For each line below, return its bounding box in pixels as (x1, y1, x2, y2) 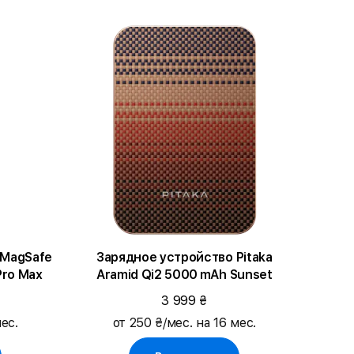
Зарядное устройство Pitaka (96, 249, 273, 265)
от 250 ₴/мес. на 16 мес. (112, 314, 256, 330)
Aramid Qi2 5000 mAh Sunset (96, 266, 273, 282)
